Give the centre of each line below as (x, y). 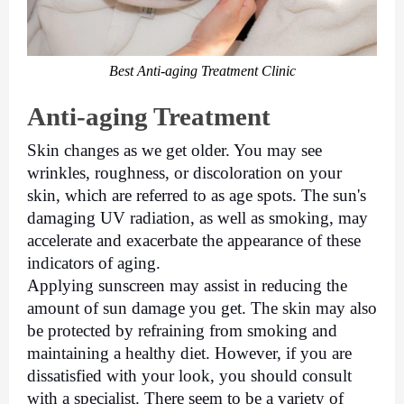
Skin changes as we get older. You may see (174, 150)
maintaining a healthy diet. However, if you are (189, 353)
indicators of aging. (96, 262)
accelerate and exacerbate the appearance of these (194, 240)
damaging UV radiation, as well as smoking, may (197, 217)
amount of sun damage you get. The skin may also (202, 308)
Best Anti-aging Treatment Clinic (202, 71)
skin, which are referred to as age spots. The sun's (197, 195)
